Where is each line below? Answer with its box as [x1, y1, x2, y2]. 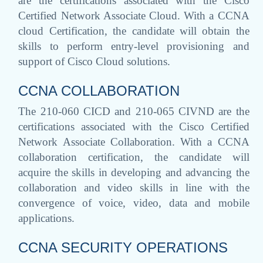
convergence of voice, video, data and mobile [18, 196, 249, 209]
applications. [18, 211, 75, 224]
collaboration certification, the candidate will [18, 150, 249, 163]
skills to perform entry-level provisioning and [18, 39, 249, 52]
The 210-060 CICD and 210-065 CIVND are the [18, 104, 249, 117]
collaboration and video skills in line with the [18, 181, 249, 194]
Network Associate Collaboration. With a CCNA [18, 135, 249, 148]
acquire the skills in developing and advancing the [18, 166, 249, 178]
